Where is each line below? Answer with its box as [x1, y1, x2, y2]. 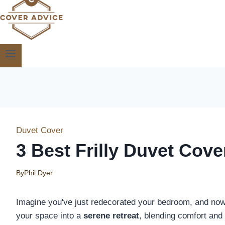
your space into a [16, 210, 83, 220]
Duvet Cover [16, 125, 63, 135]
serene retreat [83, 210, 139, 220]
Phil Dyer [24, 168, 53, 177]
